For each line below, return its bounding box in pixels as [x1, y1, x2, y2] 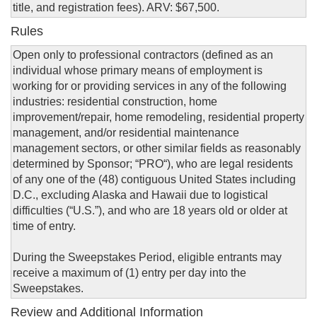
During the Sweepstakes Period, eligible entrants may [13, 251, 282, 264]
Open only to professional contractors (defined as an [13, 49, 273, 62]
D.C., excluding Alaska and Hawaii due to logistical [13, 189, 268, 202]
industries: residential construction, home [13, 96, 217, 108]
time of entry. [13, 220, 76, 233]
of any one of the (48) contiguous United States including [13, 173, 296, 186]
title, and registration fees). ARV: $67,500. [13, 1, 219, 14]
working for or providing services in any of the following [13, 80, 287, 93]
